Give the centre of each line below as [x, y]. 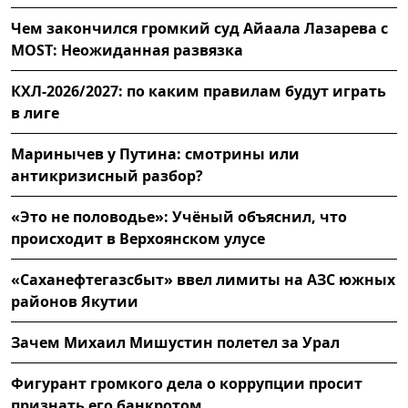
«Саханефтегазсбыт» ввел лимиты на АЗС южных [203, 280]
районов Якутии [75, 302]
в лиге [35, 113]
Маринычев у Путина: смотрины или [155, 154]
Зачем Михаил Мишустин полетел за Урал [175, 343]
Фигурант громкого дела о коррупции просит [187, 384]
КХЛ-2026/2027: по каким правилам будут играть [199, 92]
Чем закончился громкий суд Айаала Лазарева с [199, 29]
